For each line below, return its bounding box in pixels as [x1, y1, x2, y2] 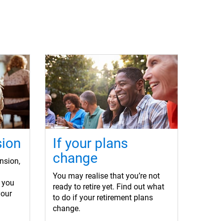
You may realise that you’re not [53, 171, 160, 181]
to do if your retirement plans [53, 193, 153, 203]
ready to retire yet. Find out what [53, 182, 164, 192]
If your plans [53, 135, 128, 152]
